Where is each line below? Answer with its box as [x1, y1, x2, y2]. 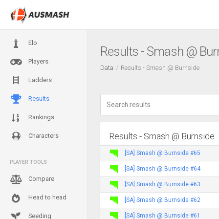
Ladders [27, 76, 52, 84]
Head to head [27, 194, 66, 201]
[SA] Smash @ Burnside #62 [125, 196, 200, 203]
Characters [27, 132, 59, 139]
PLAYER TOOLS [10, 159, 47, 165]
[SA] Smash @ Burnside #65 [125, 149, 200, 156]
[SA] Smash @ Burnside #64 [125, 165, 200, 172]
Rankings [27, 113, 54, 121]
